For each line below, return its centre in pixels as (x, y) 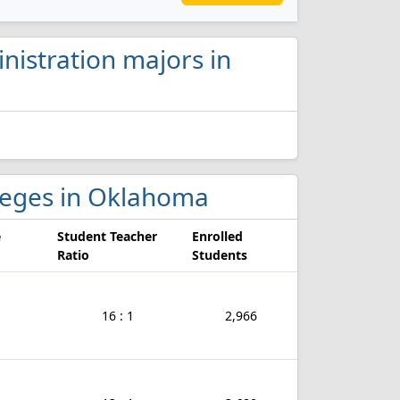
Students (220, 255)
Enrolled (217, 236)
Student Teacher (107, 236)
